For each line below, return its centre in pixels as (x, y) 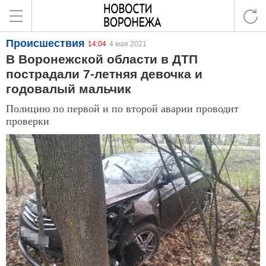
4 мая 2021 (128, 44)
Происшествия (45, 43)
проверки (28, 121)
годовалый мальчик (69, 89)
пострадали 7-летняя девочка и (104, 74)
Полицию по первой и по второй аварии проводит (122, 108)
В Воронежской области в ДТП (102, 59)
